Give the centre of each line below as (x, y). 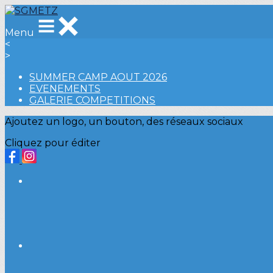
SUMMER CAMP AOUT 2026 (98, 77)
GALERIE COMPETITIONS (92, 100)
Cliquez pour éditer (53, 143)
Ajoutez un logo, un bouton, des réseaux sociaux (124, 122)
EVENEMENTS (65, 89)
